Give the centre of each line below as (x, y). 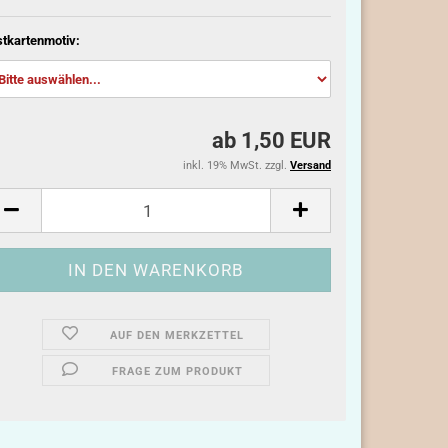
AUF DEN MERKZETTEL (177, 335)
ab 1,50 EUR (271, 140)
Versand (310, 165)
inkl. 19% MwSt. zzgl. (236, 165)
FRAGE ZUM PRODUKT (177, 371)
